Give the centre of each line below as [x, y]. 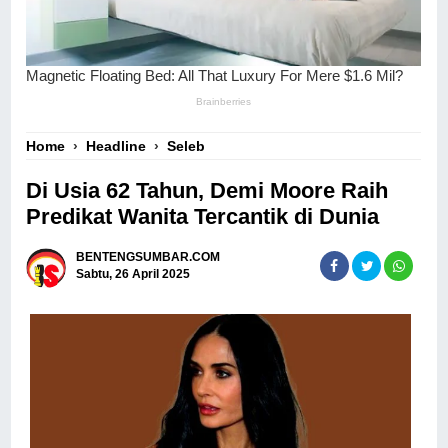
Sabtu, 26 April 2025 [133, 274]
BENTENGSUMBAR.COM [148, 257]
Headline [116, 145]
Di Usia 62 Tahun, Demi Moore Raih [207, 190]
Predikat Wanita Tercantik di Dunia [203, 216]
